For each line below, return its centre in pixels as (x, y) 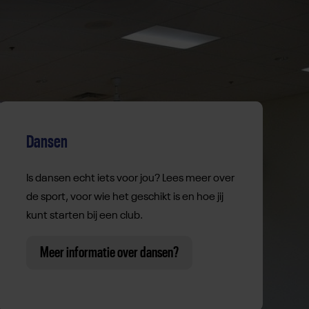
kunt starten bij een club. (84, 216)
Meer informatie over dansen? (109, 253)
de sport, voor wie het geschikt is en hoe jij (124, 198)
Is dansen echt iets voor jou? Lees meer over (130, 179)
